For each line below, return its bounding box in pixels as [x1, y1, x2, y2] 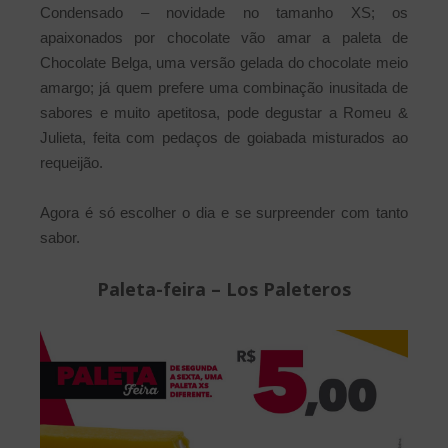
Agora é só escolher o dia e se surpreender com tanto [40, 204, 408, 222]
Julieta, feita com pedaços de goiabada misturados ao [40, 129, 408, 147]
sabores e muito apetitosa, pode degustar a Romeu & [40, 104, 408, 122]
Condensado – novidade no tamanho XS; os [40, 4, 408, 22]
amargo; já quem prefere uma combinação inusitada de [40, 79, 408, 97]
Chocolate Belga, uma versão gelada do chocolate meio [40, 54, 408, 72]
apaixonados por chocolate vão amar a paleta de [40, 29, 408, 47]
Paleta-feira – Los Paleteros [97, 277, 351, 302]
